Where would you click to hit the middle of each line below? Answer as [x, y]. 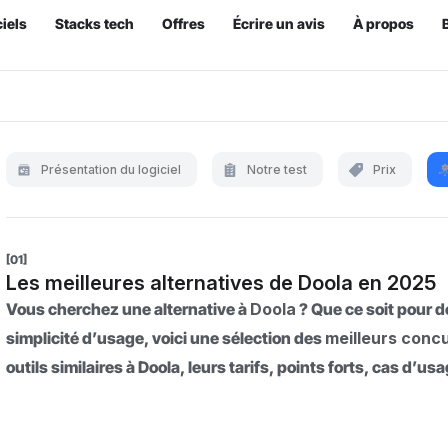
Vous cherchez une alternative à [128, 309]
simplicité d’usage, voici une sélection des [166, 338]
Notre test [277, 169]
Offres [183, 23]
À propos [383, 23]
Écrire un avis [278, 23]
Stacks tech [94, 23]
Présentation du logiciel [111, 169]
